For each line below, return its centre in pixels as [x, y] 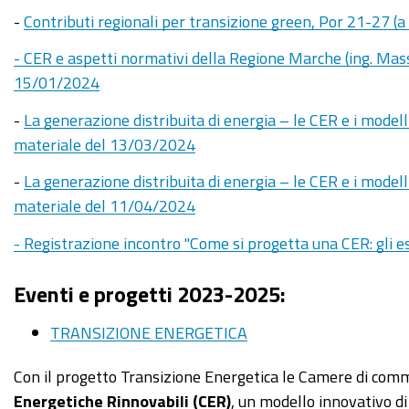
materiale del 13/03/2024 [105, 144]
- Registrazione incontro [99, 242]
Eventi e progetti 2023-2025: [150, 294]
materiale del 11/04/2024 [105, 206]
